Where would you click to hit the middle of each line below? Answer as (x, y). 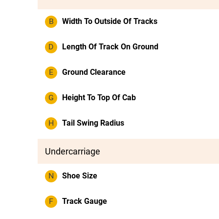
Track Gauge (85, 201)
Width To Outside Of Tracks (110, 21)
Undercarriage (73, 151)
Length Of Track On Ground (110, 47)
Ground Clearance (94, 72)
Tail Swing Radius (93, 123)
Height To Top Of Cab (99, 98)
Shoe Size (80, 176)
